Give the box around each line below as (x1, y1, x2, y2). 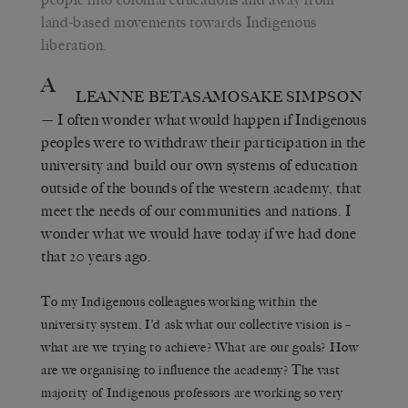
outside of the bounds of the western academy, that (41, 178, 362, 197)
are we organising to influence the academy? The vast (41, 362, 341, 378)
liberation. (41, 36, 108, 54)
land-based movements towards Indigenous (41, 13, 317, 31)
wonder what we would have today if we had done (41, 224, 357, 242)
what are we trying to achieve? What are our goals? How (41, 339, 359, 355)
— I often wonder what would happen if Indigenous (41, 110, 367, 128)
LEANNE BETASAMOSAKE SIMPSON (76, 87, 363, 106)
